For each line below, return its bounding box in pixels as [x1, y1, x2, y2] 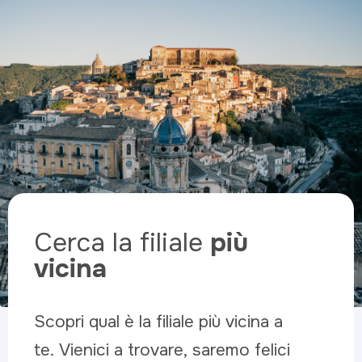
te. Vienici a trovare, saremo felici [34, 339, 290, 360]
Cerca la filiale [34, 225, 203, 259]
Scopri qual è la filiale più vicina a [34, 310, 283, 332]
